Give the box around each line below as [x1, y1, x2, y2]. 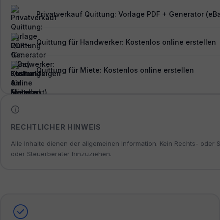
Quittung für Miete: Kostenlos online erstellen [36, 65, 194, 74]
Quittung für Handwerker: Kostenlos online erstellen [36, 37, 216, 46]
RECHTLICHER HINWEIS [10, 123, 101, 132]
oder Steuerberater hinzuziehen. [10, 150, 111, 158]
